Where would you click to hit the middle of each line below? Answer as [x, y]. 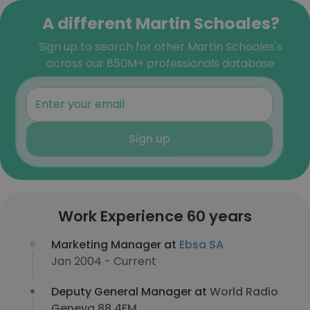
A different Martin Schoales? [161, 23]
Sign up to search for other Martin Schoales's [161, 47]
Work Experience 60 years [155, 216]
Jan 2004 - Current [104, 261]
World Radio [244, 292]
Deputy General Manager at [130, 292]
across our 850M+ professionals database [161, 63]
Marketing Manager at [115, 245]
